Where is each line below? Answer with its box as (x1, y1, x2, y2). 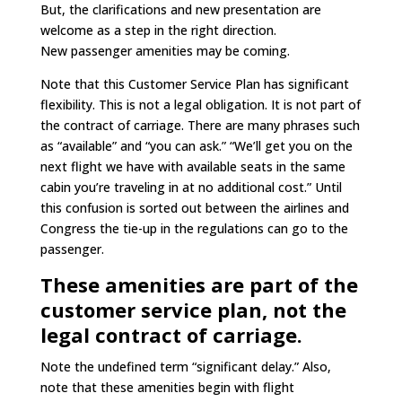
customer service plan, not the (39, 296, 346, 323)
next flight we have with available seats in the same (39, 158, 345, 175)
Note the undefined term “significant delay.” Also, (39, 358, 331, 375)
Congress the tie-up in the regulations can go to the (39, 220, 348, 237)
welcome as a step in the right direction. (39, 22, 276, 39)
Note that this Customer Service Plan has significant (39, 75, 349, 92)
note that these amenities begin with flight (39, 379, 294, 396)
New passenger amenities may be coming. (39, 42, 290, 59)
